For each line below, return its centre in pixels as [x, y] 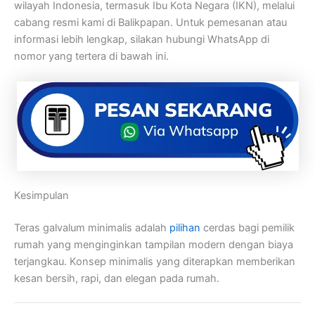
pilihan [185, 227]
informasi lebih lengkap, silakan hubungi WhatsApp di [142, 40]
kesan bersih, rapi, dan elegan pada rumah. [117, 278]
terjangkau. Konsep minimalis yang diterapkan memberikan [155, 261]
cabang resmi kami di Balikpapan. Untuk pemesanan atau [150, 23]
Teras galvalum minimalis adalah [92, 227]
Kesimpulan [41, 196]
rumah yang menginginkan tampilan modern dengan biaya [154, 244]
